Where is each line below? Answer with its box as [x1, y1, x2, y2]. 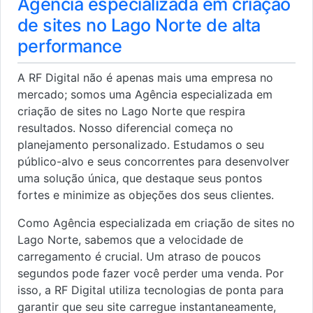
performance [17, 36, 122, 57]
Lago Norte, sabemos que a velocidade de [17, 233, 243, 247]
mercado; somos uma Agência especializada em [17, 87, 272, 102]
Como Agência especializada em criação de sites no [17, 216, 295, 231]
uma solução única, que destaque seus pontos [17, 171, 262, 186]
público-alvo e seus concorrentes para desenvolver [17, 154, 289, 169]
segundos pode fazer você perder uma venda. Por [17, 266, 284, 281]
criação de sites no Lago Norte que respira [17, 104, 245, 119]
